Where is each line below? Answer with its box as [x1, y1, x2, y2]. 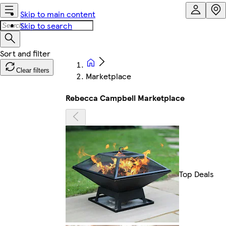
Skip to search [20, 20, 72, 31]
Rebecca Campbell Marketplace [66, 92, 185, 103]
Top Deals [179, 168, 214, 180]
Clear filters [16, 67, 49, 74]
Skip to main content [20, 8, 95, 20]
